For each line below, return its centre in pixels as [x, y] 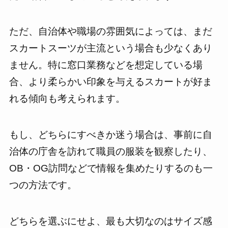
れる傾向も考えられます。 [67, 99]
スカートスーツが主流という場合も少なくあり [110, 48]
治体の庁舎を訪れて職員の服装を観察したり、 [110, 151]
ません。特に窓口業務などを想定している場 [106, 65]
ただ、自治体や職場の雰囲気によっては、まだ [110, 32]
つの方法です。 [43, 185]
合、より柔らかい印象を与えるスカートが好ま [110, 82]
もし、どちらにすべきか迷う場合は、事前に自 [110, 134]
